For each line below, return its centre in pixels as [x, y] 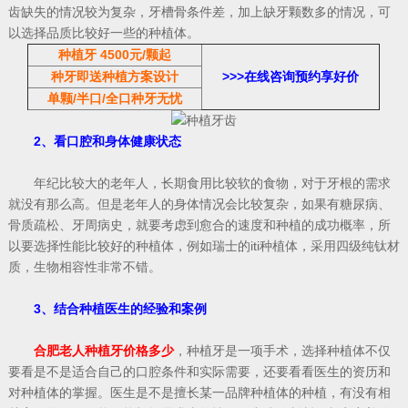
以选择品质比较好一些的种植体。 [103, 33]
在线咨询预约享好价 [302, 77]
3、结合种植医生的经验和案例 [120, 309]
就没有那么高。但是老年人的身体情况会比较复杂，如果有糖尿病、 [199, 204]
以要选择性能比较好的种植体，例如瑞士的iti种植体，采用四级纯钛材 [204, 246]
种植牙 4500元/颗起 [115, 55]
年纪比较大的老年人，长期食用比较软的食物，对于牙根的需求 [199, 184]
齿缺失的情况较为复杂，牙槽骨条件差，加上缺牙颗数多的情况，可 [199, 12]
